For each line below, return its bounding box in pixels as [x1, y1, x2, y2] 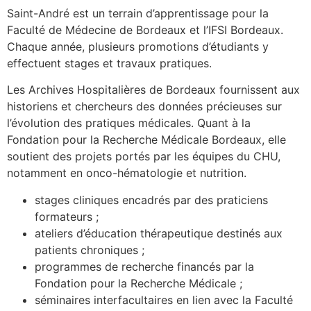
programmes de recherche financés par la [35, 259, 254, 274]
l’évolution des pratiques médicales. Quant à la [7, 116, 251, 131]
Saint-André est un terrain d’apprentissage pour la [7, 6, 269, 20]
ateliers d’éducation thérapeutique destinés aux [35, 226, 283, 240]
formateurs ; [35, 209, 99, 224]
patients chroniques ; [35, 242, 144, 257]
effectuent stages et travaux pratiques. [7, 56, 212, 70]
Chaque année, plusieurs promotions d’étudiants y [7, 39, 269, 53]
